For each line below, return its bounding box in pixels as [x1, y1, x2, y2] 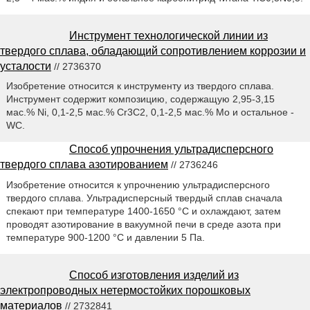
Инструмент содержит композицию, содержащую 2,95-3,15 [6, 93, 275, 105]
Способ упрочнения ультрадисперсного [69, 143, 273, 156]
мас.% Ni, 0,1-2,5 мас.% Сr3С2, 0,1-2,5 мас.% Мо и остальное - [6, 107, 294, 118]
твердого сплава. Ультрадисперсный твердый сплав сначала [6, 192, 282, 204]
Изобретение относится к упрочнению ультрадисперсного [6, 179, 270, 191]
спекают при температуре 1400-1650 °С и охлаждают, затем [6, 206, 281, 217]
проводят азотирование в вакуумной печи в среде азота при [6, 219, 281, 230]
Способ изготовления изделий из [69, 269, 239, 282]
